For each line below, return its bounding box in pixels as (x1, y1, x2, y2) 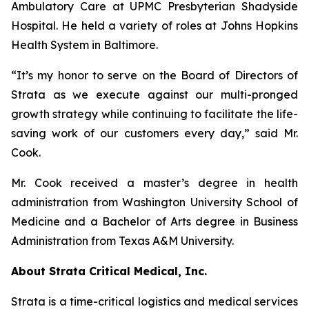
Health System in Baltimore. (11, 38, 158, 52)
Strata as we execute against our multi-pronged (11, 88, 298, 101)
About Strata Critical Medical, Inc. (11, 264, 207, 278)
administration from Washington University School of (11, 195, 298, 209)
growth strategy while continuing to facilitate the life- (11, 107, 298, 121)
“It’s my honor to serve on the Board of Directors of (11, 68, 298, 82)
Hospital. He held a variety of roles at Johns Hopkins (11, 19, 298, 32)
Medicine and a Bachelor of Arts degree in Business (11, 215, 298, 228)
